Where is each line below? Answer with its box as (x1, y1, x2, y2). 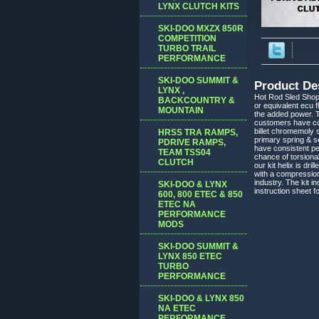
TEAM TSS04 (158, 147, 211, 157)
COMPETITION (158, 33, 216, 43)
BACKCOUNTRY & (158, 95, 235, 105)
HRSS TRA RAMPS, (158, 127, 238, 137)
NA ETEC (158, 303, 196, 313)
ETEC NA (158, 199, 196, 209)
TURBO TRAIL (158, 43, 216, 53)
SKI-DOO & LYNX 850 (158, 293, 244, 303)
